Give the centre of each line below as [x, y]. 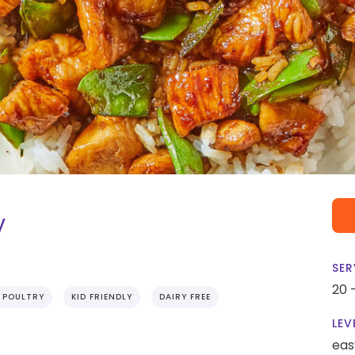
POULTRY [23, 297]
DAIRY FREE [185, 297]
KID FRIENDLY [102, 297]
